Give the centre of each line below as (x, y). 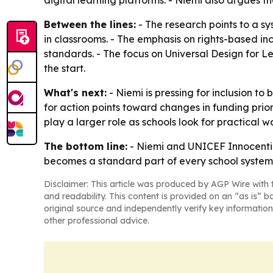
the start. (65, 68)
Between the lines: (90, 24)
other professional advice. (97, 221)
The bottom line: (86, 146)
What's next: (75, 93)
